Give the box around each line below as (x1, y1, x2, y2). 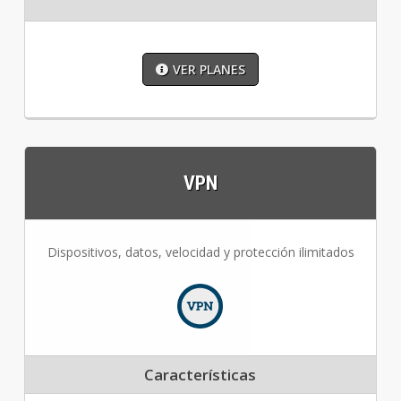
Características (144, 364, 257, 386)
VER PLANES (172, 61, 245, 79)
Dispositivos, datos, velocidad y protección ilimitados (47, 243, 354, 261)
